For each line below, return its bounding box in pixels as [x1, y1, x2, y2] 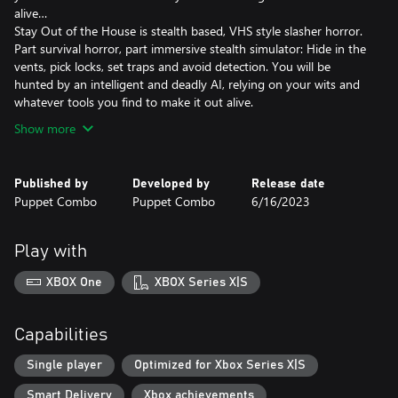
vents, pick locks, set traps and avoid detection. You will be [14, 58, 330, 75]
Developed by [132, 178, 211, 190]
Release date [251, 178, 325, 190]
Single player [27, 359, 102, 372]
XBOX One [46, 275, 103, 289]
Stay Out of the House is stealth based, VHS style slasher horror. [14, 22, 362, 39]
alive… [14, 4, 47, 21]
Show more [14, 120, 76, 137]
